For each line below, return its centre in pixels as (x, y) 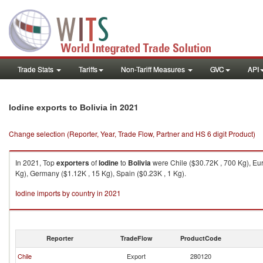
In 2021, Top (36, 162)
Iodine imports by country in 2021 (68, 193)
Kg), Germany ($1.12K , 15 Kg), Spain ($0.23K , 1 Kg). (101, 173)
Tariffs (88, 69)
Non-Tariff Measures (154, 69)
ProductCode (201, 238)
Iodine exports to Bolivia (58, 107)
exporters (73, 163)
